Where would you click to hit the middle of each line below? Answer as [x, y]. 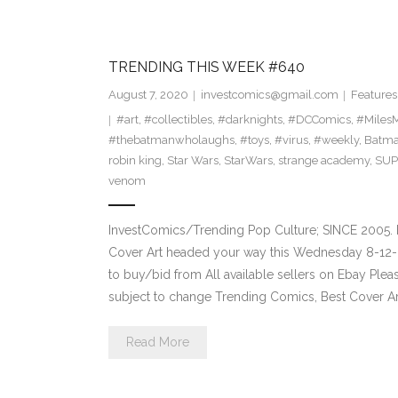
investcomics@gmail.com [269, 95]
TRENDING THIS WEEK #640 [206, 68]
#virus [291, 140]
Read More [157, 342]
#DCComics [319, 120]
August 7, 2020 [148, 95]
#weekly [336, 140]
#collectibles [178, 120]
